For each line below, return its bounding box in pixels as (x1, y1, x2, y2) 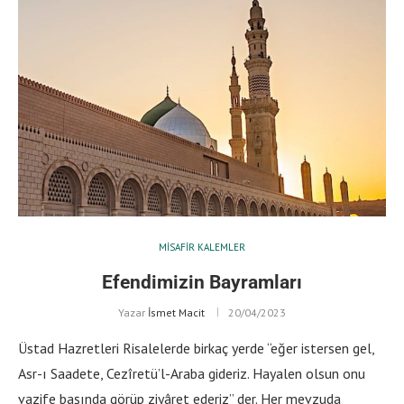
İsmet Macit (148, 305, 205, 319)
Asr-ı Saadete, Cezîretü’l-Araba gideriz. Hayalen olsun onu (18, 363, 365, 382)
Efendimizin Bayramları (102, 271, 302, 293)
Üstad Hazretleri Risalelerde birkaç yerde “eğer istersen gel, (18, 338, 374, 357)
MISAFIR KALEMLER (159, 240, 245, 253)
